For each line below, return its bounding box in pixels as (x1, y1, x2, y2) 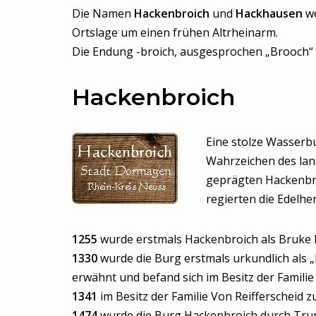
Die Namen (72, 6, 134, 21)
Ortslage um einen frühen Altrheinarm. (72, 25, 278, 40)
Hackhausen (236, 6, 305, 21)
